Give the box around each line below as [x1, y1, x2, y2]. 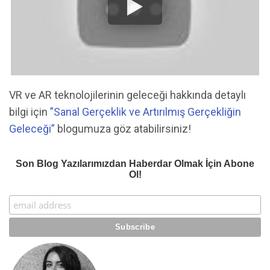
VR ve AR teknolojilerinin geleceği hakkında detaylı [9, 89, 246, 102]
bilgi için [9, 105, 51, 119]
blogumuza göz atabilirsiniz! [55, 122, 192, 136]
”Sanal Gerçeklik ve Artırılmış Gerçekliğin [50, 105, 242, 119]
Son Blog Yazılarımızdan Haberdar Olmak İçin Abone [16, 158, 254, 169]
